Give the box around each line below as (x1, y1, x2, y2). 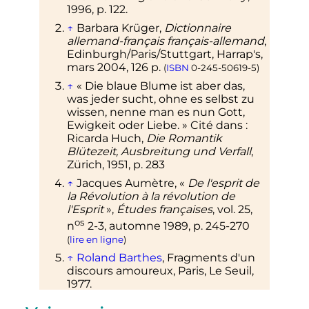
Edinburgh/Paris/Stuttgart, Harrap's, (66, 48, 263, 61)
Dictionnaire (163, 21, 231, 35)
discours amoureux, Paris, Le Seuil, (66, 263, 254, 277)
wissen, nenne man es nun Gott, (66, 106, 245, 119)
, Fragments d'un (161, 250, 255, 264)
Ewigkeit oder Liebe (66, 119, 177, 132)
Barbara (76, 21, 121, 35)
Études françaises (116, 203, 212, 217)
